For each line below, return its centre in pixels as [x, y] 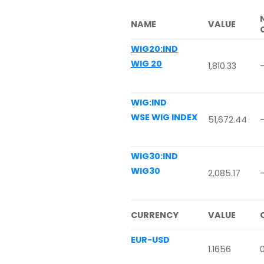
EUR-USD [150, 240]
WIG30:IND [154, 156]
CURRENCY [155, 215]
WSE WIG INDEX [164, 118]
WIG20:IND [154, 49]
